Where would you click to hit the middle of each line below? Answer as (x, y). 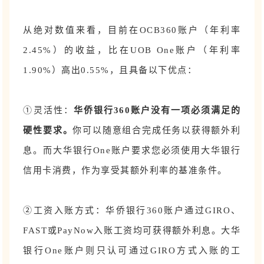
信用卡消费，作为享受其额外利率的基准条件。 (125, 170)
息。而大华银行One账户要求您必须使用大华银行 (132, 150)
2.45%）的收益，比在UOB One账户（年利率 (132, 50)
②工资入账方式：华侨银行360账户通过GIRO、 (132, 210)
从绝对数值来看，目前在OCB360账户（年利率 (132, 30)
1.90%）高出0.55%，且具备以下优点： (110, 70)
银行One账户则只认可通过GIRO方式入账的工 (132, 250)
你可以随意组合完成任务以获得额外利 (157, 130)
